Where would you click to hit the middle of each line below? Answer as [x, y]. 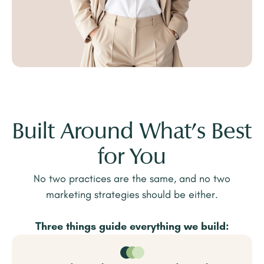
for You [132, 158]
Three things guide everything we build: [132, 227]
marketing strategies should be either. [132, 195]
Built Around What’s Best [132, 133]
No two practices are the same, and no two [132, 179]
